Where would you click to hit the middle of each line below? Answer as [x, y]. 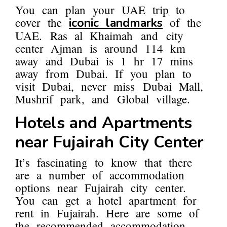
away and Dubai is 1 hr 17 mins [104, 61]
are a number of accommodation [100, 175]
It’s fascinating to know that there [104, 162]
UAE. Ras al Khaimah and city [99, 36]
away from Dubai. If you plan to [103, 74]
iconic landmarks [116, 23]
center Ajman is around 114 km [100, 48]
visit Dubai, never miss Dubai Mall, [109, 86]
